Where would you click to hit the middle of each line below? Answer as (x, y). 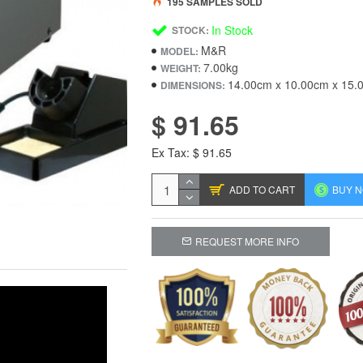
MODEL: (180, 51)
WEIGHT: (181, 68)
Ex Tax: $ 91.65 (192, 152)
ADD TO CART (263, 189)
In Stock (233, 30)
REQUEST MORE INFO (248, 241)
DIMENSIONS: (193, 85)
